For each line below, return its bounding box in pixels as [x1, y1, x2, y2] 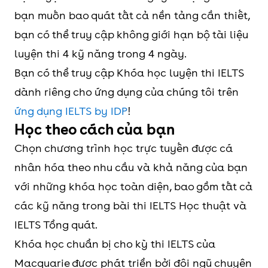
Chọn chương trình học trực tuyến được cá [14, 142, 233, 154]
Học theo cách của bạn [14, 121, 175, 138]
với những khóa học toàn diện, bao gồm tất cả [14, 180, 252, 193]
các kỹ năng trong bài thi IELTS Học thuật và [14, 199, 246, 212]
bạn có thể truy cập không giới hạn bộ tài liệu [14, 28, 248, 41]
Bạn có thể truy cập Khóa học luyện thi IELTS [14, 66, 244, 79]
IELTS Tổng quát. [14, 218, 98, 231]
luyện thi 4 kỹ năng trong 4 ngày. [14, 47, 187, 60]
